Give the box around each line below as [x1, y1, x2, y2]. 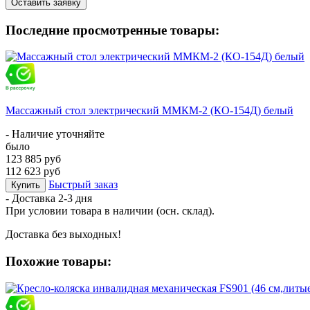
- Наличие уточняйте [6, 128, 104, 140]
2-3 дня [58, 192, 92, 205]
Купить [11, 180, 40, 191]
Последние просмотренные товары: [6, 22, 219, 37]
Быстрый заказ [48, 179, 118, 191]
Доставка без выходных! [6, 228, 121, 241]
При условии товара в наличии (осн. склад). [6, 205, 215, 217]
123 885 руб [6, 153, 61, 165]
